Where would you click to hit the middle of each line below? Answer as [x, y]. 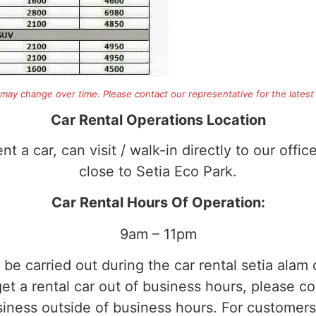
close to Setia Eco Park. [158, 171]
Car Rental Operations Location [158, 120]
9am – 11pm [158, 234]
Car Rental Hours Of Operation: [158, 203]
